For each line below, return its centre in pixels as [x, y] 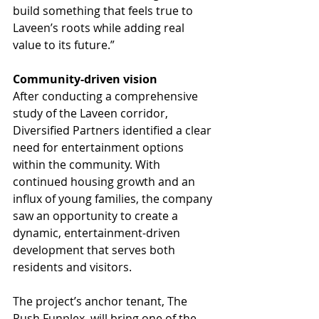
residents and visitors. [72, 267]
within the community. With [88, 164]
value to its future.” [64, 45]
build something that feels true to [104, 10]
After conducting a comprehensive [107, 96]
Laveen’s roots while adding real [100, 27]
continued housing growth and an [105, 181]
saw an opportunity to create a [97, 215]
